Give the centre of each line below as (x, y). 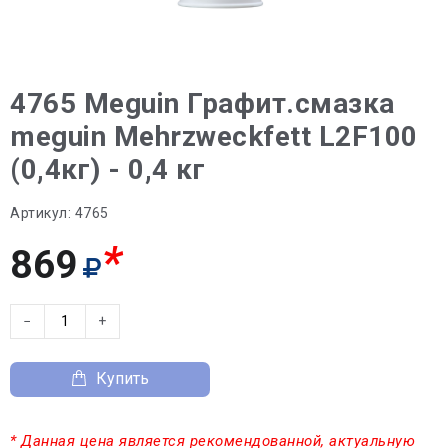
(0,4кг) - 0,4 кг (107, 169)
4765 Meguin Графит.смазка (202, 103)
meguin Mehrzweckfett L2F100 (214, 136)
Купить (122, 378)
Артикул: (40, 212)
